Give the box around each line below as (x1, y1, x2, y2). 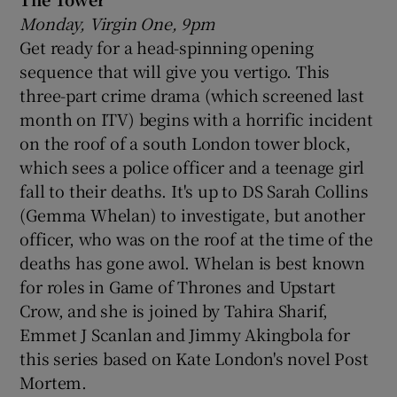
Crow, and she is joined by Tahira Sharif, (19, 298, 329, 322)
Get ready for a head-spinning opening (19, 35, 315, 58)
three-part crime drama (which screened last (19, 82, 364, 106)
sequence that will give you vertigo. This (19, 58, 331, 82)
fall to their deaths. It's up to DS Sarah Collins (19, 178, 369, 202)
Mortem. (19, 370, 88, 393)
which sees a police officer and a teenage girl (19, 154, 365, 178)
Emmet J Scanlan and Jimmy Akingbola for (19, 322, 350, 346)
